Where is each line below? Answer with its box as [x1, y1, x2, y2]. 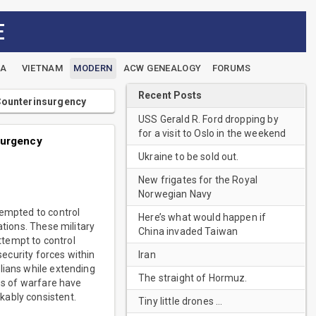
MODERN [73, 63, 113, 73]
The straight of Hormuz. [138, 272, 248, 284]
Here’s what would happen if [138, 212, 267, 223]
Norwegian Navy [138, 188, 212, 200]
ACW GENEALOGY [123, 63, 202, 73]
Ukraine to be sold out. [138, 151, 239, 162]
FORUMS [212, 63, 250, 73]
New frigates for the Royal [138, 174, 258, 186]
